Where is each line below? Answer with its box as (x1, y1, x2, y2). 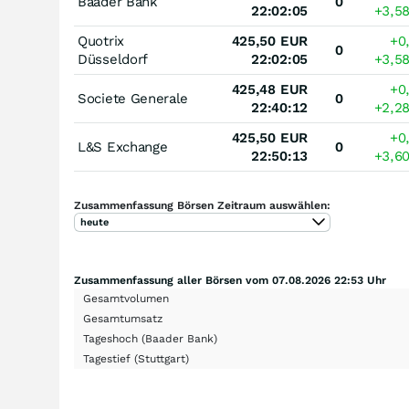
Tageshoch (83, 332, 142, 345)
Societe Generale (78, 90, 189, 107)
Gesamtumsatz (83, 312, 163, 325)
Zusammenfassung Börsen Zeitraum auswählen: (74, 199, 330, 212)
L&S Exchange (78, 139, 168, 155)
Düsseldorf (78, 51, 148, 68)
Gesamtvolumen (83, 292, 169, 305)
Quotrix (78, 33, 124, 49)
